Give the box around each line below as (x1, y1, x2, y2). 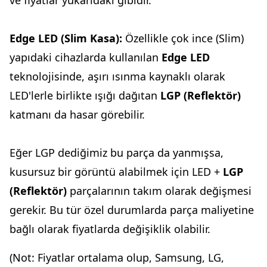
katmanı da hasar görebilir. (10, 107, 145, 122)
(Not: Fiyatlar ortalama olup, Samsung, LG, (10, 250, 224, 265)
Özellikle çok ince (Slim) (122, 31, 244, 46)
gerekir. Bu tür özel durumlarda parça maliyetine (10, 203, 254, 218)
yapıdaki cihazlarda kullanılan (10, 50, 162, 65)
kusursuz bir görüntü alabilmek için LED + (10, 164, 223, 179)
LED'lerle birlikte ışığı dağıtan (10, 88, 160, 103)
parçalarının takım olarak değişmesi (67, 184, 252, 198)
